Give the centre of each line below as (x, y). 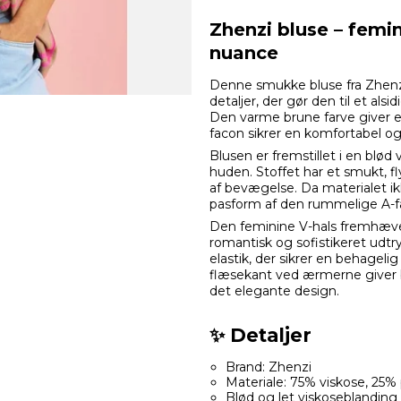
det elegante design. (274, 291)
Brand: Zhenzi (268, 367)
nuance (244, 53)
